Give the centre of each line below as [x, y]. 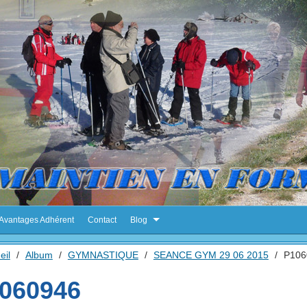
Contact [102, 220]
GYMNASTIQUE [103, 255]
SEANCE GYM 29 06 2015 [211, 255]
